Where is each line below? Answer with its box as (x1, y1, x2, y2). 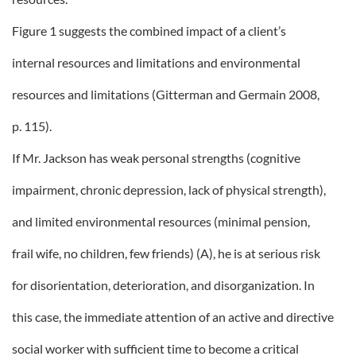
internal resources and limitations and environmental (12, 55, 300, 70)
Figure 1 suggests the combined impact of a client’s (12, 23, 286, 38)
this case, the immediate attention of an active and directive (12, 309, 334, 324)
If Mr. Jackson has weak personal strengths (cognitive (12, 150, 300, 165)
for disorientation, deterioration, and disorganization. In (12, 277, 315, 292)
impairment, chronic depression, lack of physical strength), (12, 182, 326, 197)
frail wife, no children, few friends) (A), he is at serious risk (12, 246, 320, 261)
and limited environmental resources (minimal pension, (12, 214, 310, 229)
